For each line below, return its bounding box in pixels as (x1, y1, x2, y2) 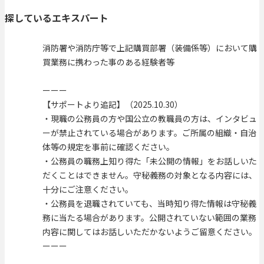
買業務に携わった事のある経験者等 (42, 56, 174, 68)
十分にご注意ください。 (42, 183, 133, 196)
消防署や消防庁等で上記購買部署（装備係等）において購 (42, 42, 257, 54)
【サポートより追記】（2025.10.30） (42, 98, 183, 111)
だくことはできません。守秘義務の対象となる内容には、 (42, 169, 257, 181)
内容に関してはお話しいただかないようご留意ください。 (42, 226, 257, 238)
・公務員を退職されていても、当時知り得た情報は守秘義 (42, 197, 256, 210)
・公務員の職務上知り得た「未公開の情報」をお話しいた (42, 155, 257, 167)
